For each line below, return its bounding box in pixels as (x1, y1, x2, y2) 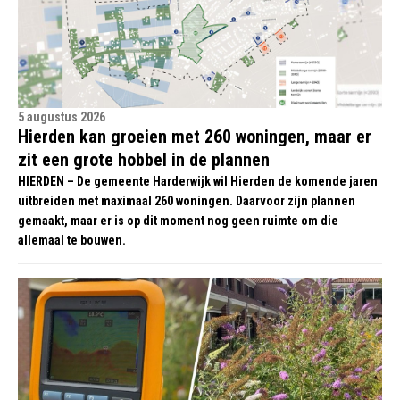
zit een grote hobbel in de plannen (18, 149, 270, 171)
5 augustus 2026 (18, 110, 105, 124)
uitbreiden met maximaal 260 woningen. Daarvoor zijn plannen (18, 194, 355, 208)
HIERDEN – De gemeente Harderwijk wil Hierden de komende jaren (18, 174, 378, 188)
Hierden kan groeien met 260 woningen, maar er (18, 126, 371, 147)
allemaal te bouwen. (18, 233, 126, 247)
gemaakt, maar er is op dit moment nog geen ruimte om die (18, 213, 338, 228)
